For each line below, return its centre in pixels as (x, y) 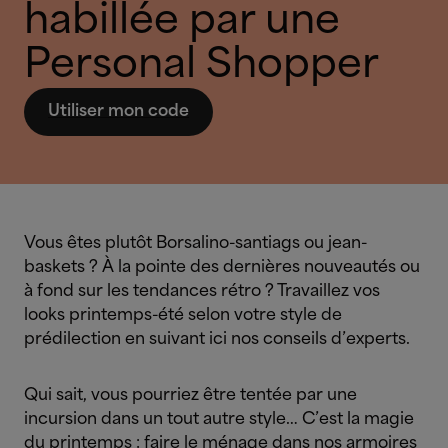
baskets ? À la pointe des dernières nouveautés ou (222, 267)
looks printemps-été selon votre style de (183, 315)
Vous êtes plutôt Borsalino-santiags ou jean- (195, 243)
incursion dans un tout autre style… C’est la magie (219, 419)
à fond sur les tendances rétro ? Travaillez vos (202, 291)
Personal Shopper (201, 65)
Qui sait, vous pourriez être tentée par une (190, 395)
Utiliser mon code (118, 111)
